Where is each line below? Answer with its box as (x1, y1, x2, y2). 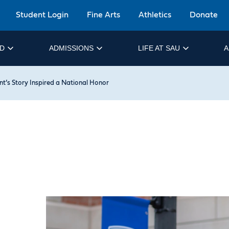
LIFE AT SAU (138, 44, 180, 52)
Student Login (16, 11, 69, 19)
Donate (190, 11, 218, 19)
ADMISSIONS (49, 44, 94, 52)
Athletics (139, 11, 172, 19)
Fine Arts (87, 11, 121, 19)
